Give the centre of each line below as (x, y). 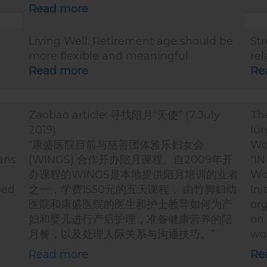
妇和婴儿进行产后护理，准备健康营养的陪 (131, 219)
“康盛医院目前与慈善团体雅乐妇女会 (116, 145)
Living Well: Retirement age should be (131, 41)
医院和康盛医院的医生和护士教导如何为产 (131, 204)
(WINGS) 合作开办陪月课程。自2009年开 (131, 160)
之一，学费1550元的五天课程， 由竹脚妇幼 (133, 190)
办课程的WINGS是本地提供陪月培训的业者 (133, 175)
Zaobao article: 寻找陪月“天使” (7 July (124, 115)
